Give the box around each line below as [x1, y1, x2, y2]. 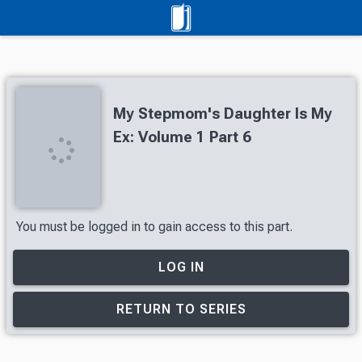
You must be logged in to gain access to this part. [16, 218, 293, 234]
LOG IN [158, 259, 204, 275]
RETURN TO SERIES [116, 301, 246, 317]
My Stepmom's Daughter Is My [113, 104, 332, 123]
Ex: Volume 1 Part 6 [113, 128, 251, 146]
